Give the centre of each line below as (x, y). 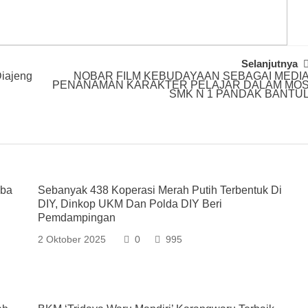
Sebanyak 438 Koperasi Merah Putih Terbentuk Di (160, 190)
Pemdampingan (77, 218)
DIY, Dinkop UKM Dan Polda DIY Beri (130, 204)
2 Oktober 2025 (72, 239)
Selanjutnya (270, 64)
